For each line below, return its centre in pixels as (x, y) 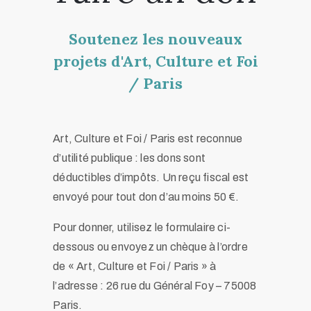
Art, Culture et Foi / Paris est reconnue (148, 139)
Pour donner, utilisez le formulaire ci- (142, 228)
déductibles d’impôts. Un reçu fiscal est (151, 178)
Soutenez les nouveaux (155, 39)
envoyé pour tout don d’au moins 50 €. (146, 197)
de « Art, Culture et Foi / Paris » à (135, 267)
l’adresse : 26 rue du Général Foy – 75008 (155, 286)
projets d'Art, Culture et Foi (155, 61)
